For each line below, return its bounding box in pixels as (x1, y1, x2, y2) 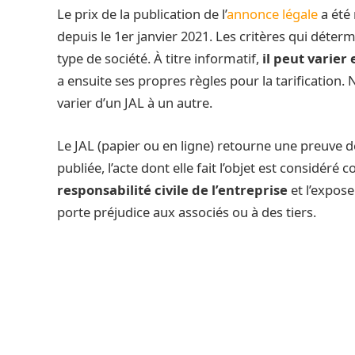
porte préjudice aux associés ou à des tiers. (57, 202, 316, 221)
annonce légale (227, 5, 318, 24)
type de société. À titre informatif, (57, 49, 262, 68)
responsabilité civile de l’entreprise (57, 180, 288, 199)
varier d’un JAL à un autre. (57, 94, 212, 113)
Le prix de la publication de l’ (57, 5, 227, 24)
